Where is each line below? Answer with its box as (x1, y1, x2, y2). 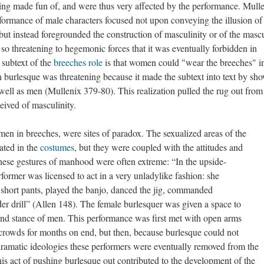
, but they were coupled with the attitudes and (74, 141, 243, 153)
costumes (40, 141, 74, 153)
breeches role (54, 56, 103, 68)
